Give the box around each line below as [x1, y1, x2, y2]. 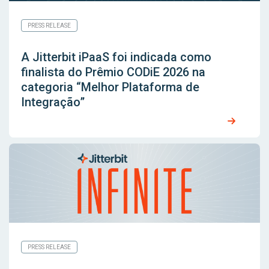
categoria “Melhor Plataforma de [21, 80, 199, 95]
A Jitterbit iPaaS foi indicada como [21, 50, 211, 65]
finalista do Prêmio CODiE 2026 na [21, 65, 205, 80]
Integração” [21, 95, 85, 110]
